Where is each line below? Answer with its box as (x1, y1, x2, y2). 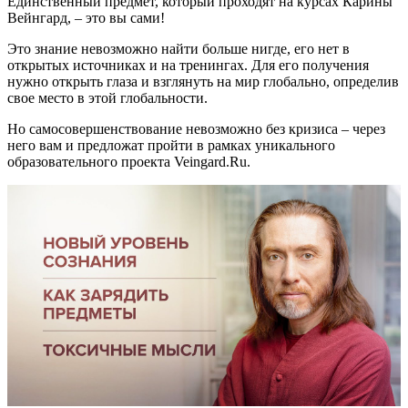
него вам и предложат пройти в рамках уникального (7, 138, 335, 154)
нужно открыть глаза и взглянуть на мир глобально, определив (7, 74, 399, 90)
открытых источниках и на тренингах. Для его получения (7, 57, 369, 74)
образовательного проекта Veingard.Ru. (7, 154, 250, 170)
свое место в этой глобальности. (7, 90, 208, 107)
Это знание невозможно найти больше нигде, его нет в (7, 41, 350, 57)
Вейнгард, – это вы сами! (7, 10, 165, 26)
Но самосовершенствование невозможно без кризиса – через (7, 121, 385, 138)
